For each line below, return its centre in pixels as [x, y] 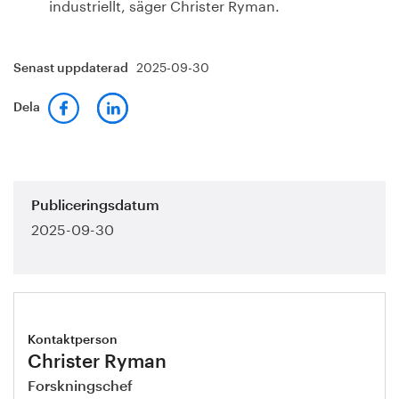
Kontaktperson [73, 340]
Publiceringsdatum [95, 206]
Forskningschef [80, 387]
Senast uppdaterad [72, 69]
